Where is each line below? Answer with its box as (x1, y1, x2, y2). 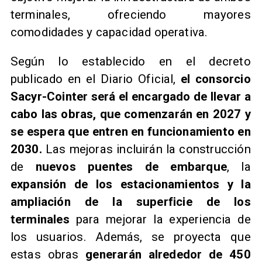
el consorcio (181, 72, 251, 87)
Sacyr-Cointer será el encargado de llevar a (10, 89, 251, 104)
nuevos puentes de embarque (35, 160, 227, 174)
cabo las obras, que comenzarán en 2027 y (10, 107, 251, 122)
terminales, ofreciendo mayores (10, 7, 251, 22)
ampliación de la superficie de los (10, 195, 251, 209)
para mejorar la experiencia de (75, 212, 251, 227)
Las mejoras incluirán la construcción (42, 142, 251, 157)
